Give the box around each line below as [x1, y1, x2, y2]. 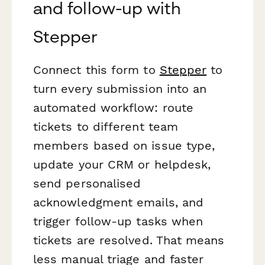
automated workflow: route [33, 101, 193, 115]
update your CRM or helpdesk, [33, 157, 211, 172]
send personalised [33, 176, 141, 191]
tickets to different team [33, 119, 179, 134]
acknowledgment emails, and [33, 195, 204, 210]
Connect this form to [33, 63, 160, 77]
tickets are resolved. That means [33, 233, 225, 248]
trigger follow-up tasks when [33, 214, 203, 229]
